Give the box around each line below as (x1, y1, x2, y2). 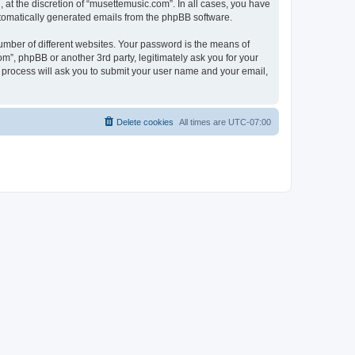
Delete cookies (116, 116, 174, 127)
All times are (179, 116, 228, 127)
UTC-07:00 (228, 116, 271, 127)
